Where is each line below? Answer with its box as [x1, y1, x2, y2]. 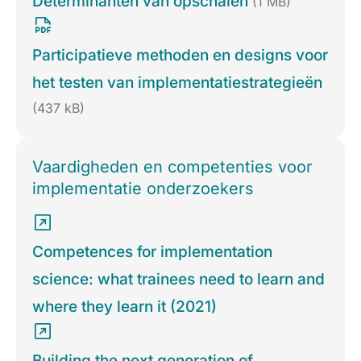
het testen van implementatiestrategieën [32, 73, 322, 93]
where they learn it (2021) [32, 297, 217, 317]
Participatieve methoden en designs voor [32, 46, 328, 65]
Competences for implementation [32, 243, 272, 262]
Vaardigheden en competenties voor [32, 157, 313, 177]
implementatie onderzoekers [32, 179, 254, 199]
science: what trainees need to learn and [32, 270, 325, 289]
